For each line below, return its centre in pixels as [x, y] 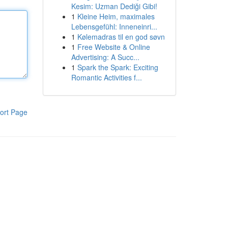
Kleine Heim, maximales [116, 16]
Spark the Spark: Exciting [118, 67]
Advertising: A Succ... [105, 57]
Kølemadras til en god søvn [121, 37]
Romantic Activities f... [106, 77]
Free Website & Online [113, 47]
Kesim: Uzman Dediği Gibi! [114, 6]
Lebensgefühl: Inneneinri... [114, 26]
